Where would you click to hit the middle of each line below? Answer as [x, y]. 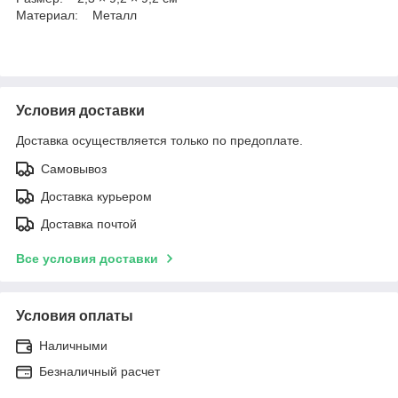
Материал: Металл [76, 15]
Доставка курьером [96, 196]
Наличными [73, 345]
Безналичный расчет [99, 371]
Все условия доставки [87, 258]
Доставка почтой [89, 223]
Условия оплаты [75, 315]
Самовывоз [74, 168]
